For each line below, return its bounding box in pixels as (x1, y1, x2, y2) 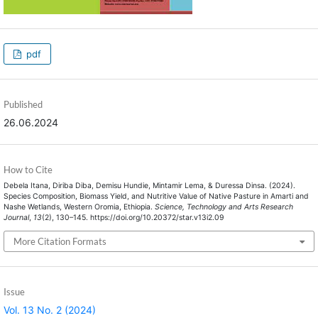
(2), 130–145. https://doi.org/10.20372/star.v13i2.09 (41, 213, 224, 223)
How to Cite (3, 164, 53, 176)
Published (3, 99, 43, 111)
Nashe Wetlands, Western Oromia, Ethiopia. (3, 202, 155, 212)
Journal (3, 213, 29, 223)
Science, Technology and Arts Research (154, 202, 293, 212)
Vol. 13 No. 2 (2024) (3, 303, 96, 316)
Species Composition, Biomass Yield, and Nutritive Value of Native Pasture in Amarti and (3, 192, 309, 202)
